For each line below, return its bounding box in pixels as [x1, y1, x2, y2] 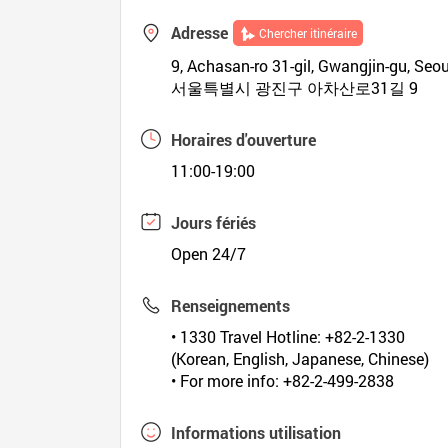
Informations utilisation [171, 422, 342, 443]
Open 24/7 [171, 243, 247, 264]
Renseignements [171, 295, 291, 316]
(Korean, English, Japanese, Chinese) [171, 348, 430, 369]
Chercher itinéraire [259, 25, 358, 41]
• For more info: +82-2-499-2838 [171, 370, 395, 391]
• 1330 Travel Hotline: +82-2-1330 [171, 326, 406, 347]
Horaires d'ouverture [171, 129, 317, 150]
